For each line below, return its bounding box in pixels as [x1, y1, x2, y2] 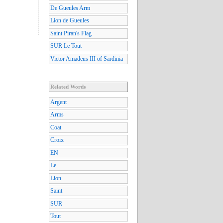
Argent [50, 98, 67, 106]
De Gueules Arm [50, 4, 90, 11]
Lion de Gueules [50, 17, 89, 24]
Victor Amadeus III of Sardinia [50, 55, 123, 62]
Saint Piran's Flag [50, 29, 92, 37]
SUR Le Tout [50, 42, 82, 50]
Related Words [50, 83, 86, 90]
